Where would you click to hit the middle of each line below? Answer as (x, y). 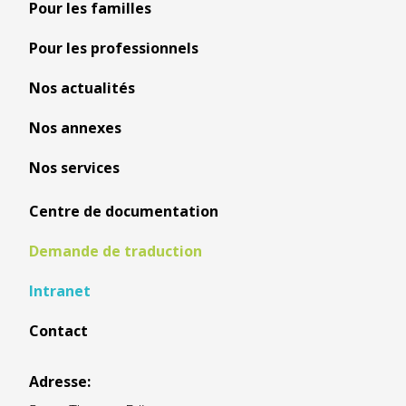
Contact (58, 331)
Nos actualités (82, 88)
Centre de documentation (124, 211)
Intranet (60, 291)
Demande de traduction (116, 251)
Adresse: (60, 382)
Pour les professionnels (114, 48)
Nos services (74, 168)
